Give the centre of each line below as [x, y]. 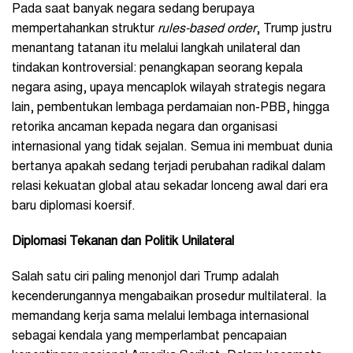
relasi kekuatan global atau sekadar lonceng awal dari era [170, 186]
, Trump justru [294, 29]
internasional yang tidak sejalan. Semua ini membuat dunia [172, 147]
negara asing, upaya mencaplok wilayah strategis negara [169, 88]
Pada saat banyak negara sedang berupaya [133, 9]
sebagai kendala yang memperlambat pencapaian [149, 336]
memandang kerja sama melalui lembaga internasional [160, 316]
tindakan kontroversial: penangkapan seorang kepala [157, 68]
